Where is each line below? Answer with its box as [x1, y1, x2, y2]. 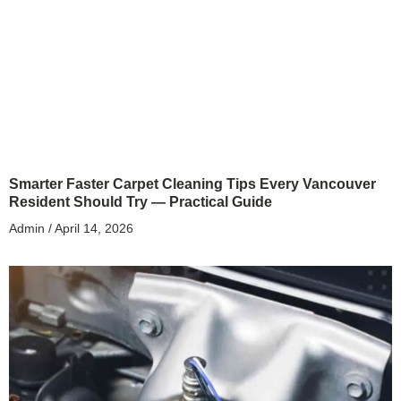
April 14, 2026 [52, 221, 133, 236]
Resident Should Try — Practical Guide [9, 194, 272, 210]
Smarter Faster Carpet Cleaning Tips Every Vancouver [9, 176, 376, 192]
